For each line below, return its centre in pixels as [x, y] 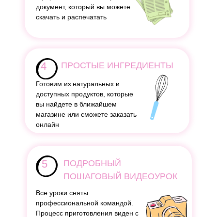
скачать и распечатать [71, 17]
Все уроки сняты [62, 193]
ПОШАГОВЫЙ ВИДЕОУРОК [120, 176]
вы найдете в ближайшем [76, 104]
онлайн [47, 124]
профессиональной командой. [85, 203]
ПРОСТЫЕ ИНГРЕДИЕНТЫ [117, 65]
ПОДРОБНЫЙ [92, 163]
